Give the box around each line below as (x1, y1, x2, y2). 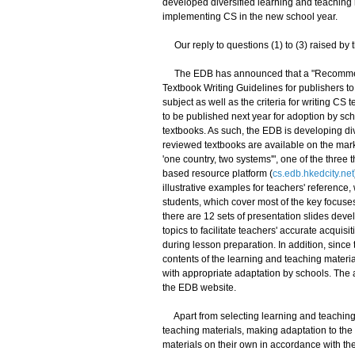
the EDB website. (162, 282, 236, 293)
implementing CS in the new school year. (162, 11, 338, 22)
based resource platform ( (162, 168, 273, 179)
